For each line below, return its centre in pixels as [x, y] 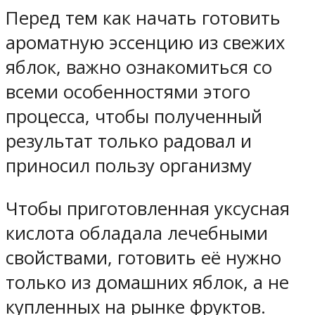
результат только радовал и [129, 141]
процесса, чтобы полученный [134, 116]
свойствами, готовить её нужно [143, 257]
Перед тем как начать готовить [143, 18]
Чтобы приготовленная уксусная [148, 208]
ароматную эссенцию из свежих [145, 43]
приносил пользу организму [129, 166]
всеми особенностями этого [128, 92]
